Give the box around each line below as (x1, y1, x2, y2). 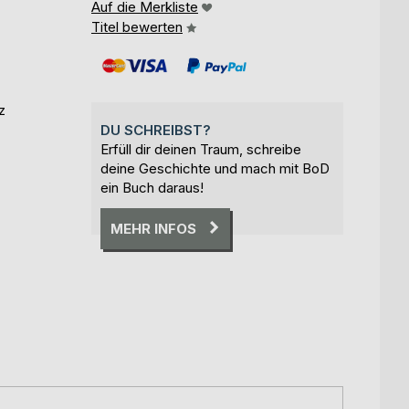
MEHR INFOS (110, 219, 196, 237)
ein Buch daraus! (100, 178, 204, 196)
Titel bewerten (91, 17, 183, 36)
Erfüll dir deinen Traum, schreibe (100, 140, 301, 158)
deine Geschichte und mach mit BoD (100, 159, 330, 177)
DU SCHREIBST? (100, 121, 211, 139)
